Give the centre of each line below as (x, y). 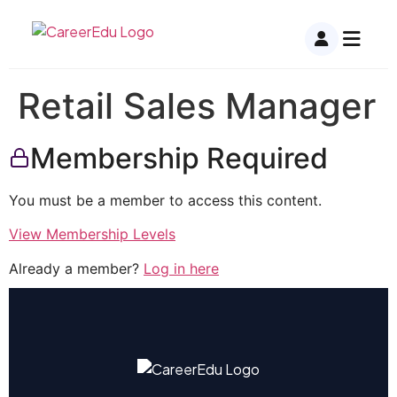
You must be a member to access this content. (165, 200)
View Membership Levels (92, 234)
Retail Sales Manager (197, 106)
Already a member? (76, 268)
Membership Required (179, 158)
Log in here (181, 268)
